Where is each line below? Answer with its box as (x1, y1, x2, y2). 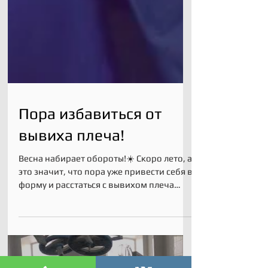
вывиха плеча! (19, 174, 124, 192)
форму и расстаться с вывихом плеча (19, 227, 174, 237)
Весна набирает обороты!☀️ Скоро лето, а (19, 201, 192, 211)
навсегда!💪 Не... (19, 240, 89, 251)
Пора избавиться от (19, 153, 162, 170)
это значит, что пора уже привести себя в (19, 214, 193, 224)
